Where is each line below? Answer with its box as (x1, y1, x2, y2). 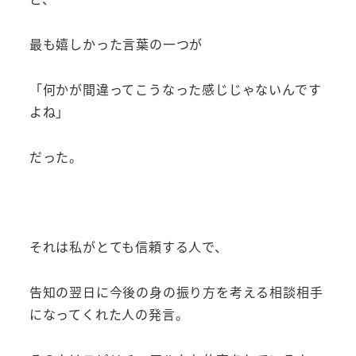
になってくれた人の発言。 (29, 304, 189, 323)
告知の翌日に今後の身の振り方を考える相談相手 (29, 281, 323, 301)
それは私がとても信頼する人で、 (29, 237, 228, 257)
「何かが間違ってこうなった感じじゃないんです (29, 79, 322, 99)
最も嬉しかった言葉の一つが (29, 33, 203, 53)
